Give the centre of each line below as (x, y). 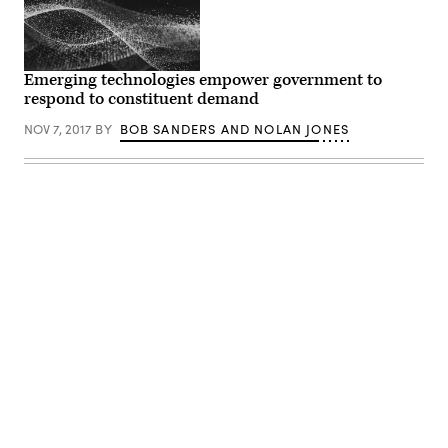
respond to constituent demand (141, 98)
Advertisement (268, 347)
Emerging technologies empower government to (203, 79)
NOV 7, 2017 (59, 128)
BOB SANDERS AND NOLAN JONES (234, 128)
